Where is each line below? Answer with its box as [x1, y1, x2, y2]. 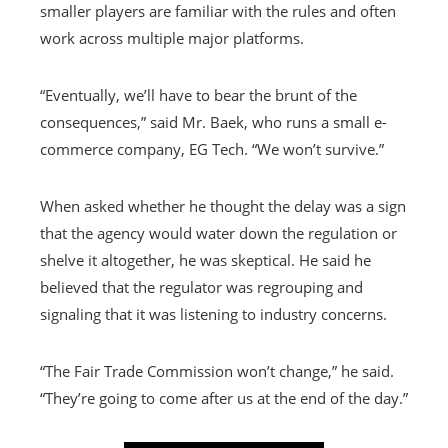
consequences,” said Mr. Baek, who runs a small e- [40, 111, 387, 132]
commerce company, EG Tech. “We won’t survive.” [40, 138, 384, 159]
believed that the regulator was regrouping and [40, 276, 363, 297]
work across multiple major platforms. [40, 27, 304, 48]
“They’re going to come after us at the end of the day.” [40, 387, 408, 408]
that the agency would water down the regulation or [40, 222, 397, 243]
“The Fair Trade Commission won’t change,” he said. [40, 360, 394, 381]
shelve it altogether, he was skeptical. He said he [40, 249, 371, 270]
